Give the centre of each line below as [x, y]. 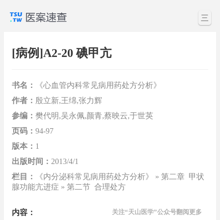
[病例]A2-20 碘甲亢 [62, 53]
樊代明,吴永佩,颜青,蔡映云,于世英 [94, 115]
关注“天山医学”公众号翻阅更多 [157, 212]
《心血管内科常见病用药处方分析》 [98, 85]
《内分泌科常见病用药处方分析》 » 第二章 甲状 [120, 176]
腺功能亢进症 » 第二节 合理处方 [69, 187]
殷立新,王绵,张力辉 [69, 100]
